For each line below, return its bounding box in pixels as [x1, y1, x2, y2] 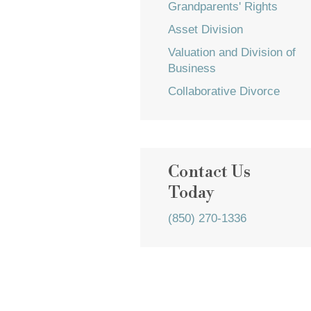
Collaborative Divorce [168, 85, 280, 98]
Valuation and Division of [168, 46, 296, 59]
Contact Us [168, 162, 251, 183]
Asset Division [168, 23, 243, 36]
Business [168, 62, 216, 75]
